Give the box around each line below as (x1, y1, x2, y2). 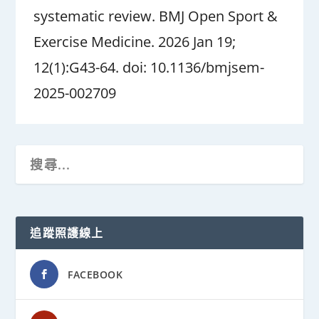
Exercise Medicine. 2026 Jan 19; (33, 31, 236, 51)
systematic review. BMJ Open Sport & (33, 6, 278, 26)
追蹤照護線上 (30, 225, 104, 241)
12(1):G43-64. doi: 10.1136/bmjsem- (33, 57, 265, 77)
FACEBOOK (68, 268, 123, 282)
